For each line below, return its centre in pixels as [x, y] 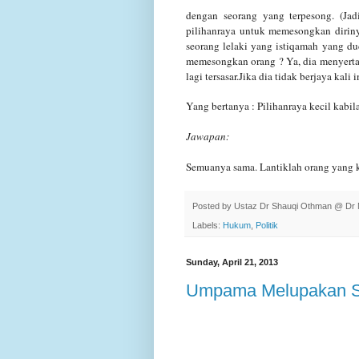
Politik [267, 226]
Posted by [213, 206]
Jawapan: [208, 136]
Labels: [208, 226]
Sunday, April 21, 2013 [232, 262]
